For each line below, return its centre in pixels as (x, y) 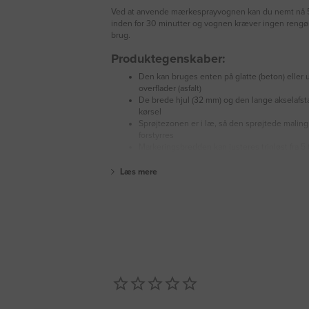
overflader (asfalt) (170, 89)
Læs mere (138, 172)
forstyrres (156, 136)
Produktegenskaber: (168, 59)
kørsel (150, 112)
